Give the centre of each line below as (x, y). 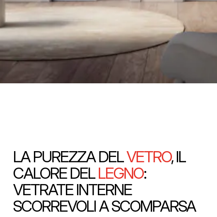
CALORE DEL (55, 173)
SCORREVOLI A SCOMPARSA (105, 206)
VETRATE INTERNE (72, 190)
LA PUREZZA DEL (70, 157)
